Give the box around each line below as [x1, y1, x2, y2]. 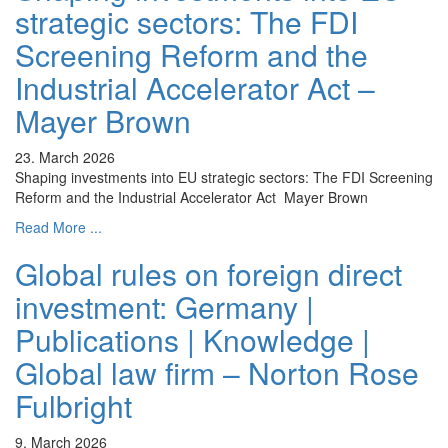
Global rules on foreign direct [15, 252, 402, 296]
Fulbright [15, 384, 132, 428]
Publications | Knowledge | [15, 318, 370, 362]
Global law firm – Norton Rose [15, 351, 419, 395]
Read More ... [15, 217, 102, 238]
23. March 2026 [15, 147, 115, 168]
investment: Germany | [15, 285, 314, 329]
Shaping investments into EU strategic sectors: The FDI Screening [15, 167, 433, 188]
